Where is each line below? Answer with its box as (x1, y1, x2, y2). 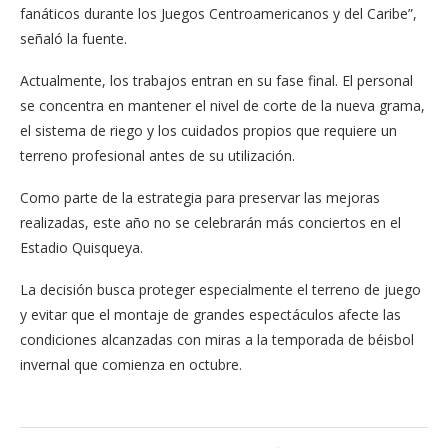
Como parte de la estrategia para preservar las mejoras (20, 187, 380, 207)
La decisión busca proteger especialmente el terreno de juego (20, 279, 421, 299)
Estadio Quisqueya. (20, 237, 143, 257)
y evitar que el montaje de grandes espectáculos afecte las (20, 304, 401, 324)
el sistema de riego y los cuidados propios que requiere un (20, 120, 397, 140)
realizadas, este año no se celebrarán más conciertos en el (20, 212, 401, 232)
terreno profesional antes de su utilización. (20, 145, 295, 165)
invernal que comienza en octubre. (20, 354, 242, 374)
